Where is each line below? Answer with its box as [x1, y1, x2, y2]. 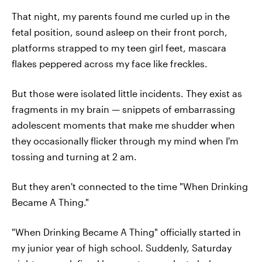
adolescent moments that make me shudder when [12, 119, 235, 130]
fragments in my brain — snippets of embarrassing [12, 104, 235, 115]
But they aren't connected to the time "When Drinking [12, 181, 248, 192]
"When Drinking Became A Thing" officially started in [12, 226, 241, 237]
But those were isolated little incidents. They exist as [12, 88, 242, 99]
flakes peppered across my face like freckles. [12, 58, 208, 69]
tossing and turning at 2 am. [12, 151, 137, 162]
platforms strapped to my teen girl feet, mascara [12, 42, 226, 53]
